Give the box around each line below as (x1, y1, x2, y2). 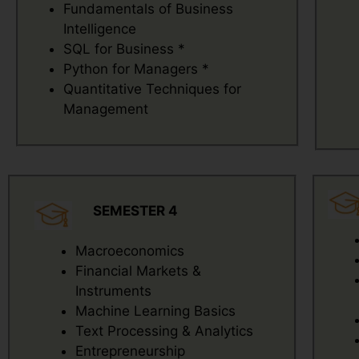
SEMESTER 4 (92, 202, 178, 219)
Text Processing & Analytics (75, 323, 253, 339)
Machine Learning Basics (75, 303, 236, 319)
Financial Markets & (75, 263, 201, 279)
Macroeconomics (75, 243, 184, 259)
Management (63, 101, 148, 117)
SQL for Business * (63, 41, 185, 57)
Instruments (75, 283, 151, 299)
